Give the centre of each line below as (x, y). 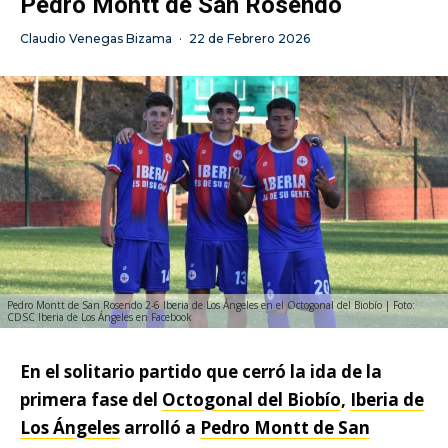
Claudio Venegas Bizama (96, 39)
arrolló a (160, 428)
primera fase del (91, 400)
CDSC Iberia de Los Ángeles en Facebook (99, 317)
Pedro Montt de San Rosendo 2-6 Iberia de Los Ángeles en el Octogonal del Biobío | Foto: (211, 305)
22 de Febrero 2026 (249, 39)
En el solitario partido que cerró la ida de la (201, 372)
